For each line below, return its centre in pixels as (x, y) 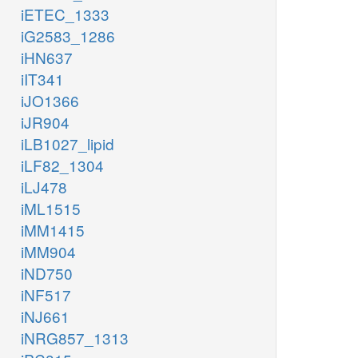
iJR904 (45, 122)
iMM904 (48, 252)
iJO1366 (50, 101)
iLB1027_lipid (68, 144)
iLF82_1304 (62, 165)
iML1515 (51, 209)
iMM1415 (53, 230)
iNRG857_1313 (75, 338)
